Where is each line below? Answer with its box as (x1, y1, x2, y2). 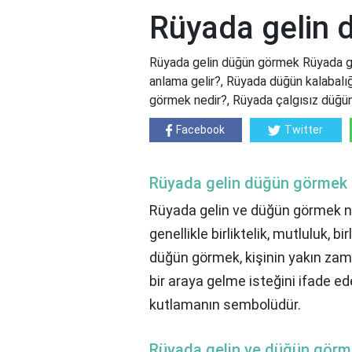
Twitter (284, 123, 324, 137)
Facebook (176, 123, 225, 137)
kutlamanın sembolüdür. (149, 296, 301, 313)
